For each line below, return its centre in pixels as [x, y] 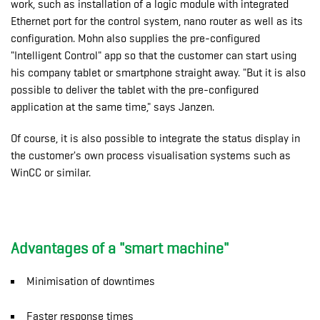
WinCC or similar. [51, 172]
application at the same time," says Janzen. [112, 107]
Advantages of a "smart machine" [121, 248]
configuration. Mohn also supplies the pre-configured [135, 38]
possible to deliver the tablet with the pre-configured [135, 90]
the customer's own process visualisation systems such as [151, 155]
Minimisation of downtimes [92, 281]
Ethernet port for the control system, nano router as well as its [157, 21]
